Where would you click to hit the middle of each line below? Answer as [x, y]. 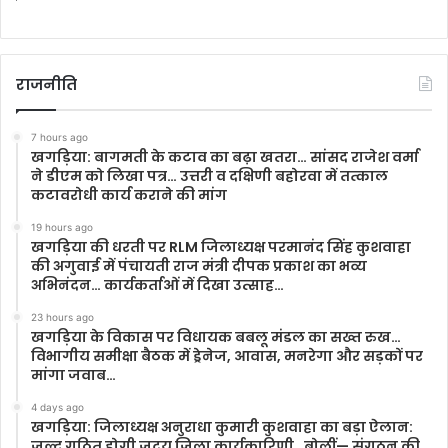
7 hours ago [59, 137]
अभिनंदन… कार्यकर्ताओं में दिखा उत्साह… [157, 285]
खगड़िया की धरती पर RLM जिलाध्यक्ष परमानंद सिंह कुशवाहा [221, 247]
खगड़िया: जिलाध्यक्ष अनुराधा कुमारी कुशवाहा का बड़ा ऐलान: [222, 427]
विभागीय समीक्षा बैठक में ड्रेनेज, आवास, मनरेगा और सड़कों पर [227, 356]
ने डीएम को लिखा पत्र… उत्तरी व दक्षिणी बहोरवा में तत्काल [209, 176]
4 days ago [57, 407]
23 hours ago [62, 317]
